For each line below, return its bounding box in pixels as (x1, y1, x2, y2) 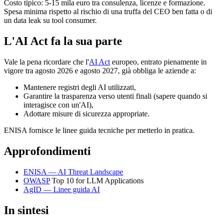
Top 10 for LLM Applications (50, 176, 144, 185)
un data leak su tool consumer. (4, 16, 97, 25)
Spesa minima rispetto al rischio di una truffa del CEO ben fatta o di (4, 7, 212, 16)
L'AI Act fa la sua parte (4, 35, 122, 48)
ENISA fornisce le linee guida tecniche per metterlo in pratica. (4, 126, 195, 135)
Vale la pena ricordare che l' (4, 58, 89, 66)
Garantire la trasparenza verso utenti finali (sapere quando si (23, 92, 207, 101)
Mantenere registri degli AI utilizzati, (23, 83, 136, 92)
